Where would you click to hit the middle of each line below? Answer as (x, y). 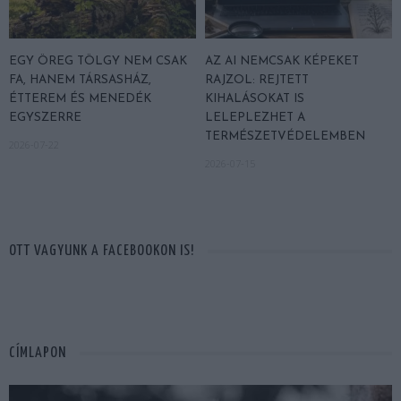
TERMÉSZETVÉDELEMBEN (285, 137)
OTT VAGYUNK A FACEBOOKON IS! (102, 252)
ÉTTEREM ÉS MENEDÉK (80, 99)
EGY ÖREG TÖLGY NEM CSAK (98, 62)
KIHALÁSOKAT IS (255, 99)
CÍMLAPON (38, 354)
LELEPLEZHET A (255, 118)
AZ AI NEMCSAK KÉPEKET (282, 62)
